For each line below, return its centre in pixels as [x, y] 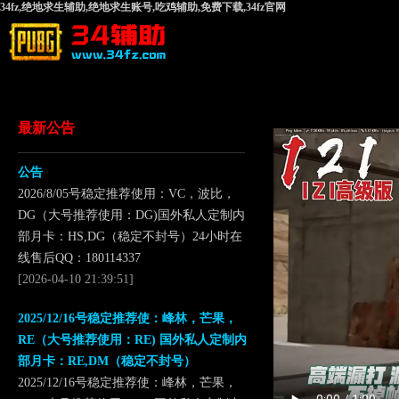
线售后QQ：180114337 [79, 258]
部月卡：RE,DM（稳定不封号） [107, 361]
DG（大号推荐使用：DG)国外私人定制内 [131, 215]
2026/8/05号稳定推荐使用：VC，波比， [126, 194]
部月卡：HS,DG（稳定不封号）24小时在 [130, 236]
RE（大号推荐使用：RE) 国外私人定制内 [132, 340]
